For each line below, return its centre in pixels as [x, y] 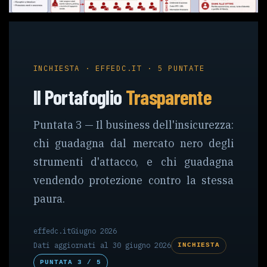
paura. [49, 199]
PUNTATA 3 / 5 [70, 262]
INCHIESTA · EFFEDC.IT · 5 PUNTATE [119, 68]
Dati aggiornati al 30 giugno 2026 [102, 245]
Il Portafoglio [79, 97]
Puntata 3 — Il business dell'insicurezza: [133, 125]
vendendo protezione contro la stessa [133, 181]
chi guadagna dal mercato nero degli [133, 144]
